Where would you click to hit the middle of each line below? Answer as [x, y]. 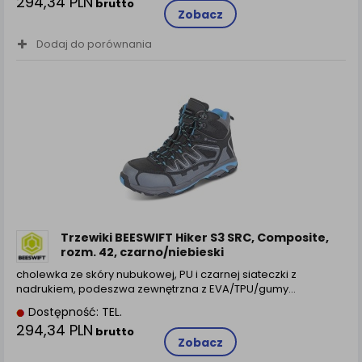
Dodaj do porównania [94, 44]
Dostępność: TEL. [74, 312]
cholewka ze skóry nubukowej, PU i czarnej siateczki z [156, 275]
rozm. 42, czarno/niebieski [142, 253]
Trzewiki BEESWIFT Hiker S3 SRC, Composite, [195, 238]
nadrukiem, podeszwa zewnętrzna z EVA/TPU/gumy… [156, 289]
